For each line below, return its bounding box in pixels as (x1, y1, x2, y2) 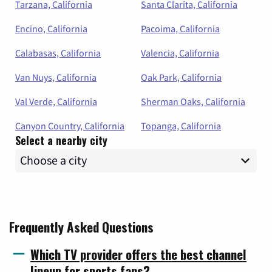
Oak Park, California (141, 70, 222, 83)
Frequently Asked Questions (9, 217, 154, 236)
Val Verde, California (15, 95, 97, 107)
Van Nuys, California (15, 70, 97, 83)
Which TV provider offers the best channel (30, 244, 246, 263)
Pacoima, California (141, 22, 220, 35)
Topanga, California (141, 119, 221, 132)
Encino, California (15, 22, 87, 35)
